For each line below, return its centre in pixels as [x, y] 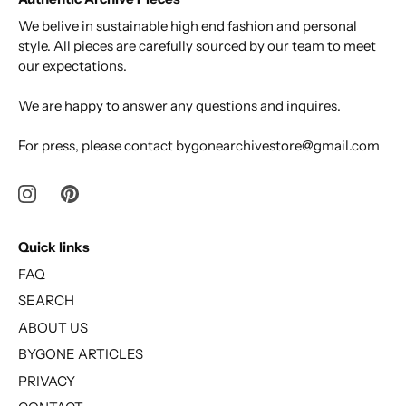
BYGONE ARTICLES [81, 354]
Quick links [54, 246]
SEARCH [46, 301]
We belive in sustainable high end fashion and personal [188, 25]
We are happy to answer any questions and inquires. [179, 105]
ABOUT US [53, 327]
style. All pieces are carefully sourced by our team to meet [197, 45]
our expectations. [72, 65]
